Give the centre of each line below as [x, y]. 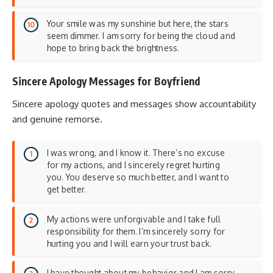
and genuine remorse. [57, 119]
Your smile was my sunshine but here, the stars [137, 23]
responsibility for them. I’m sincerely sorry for [136, 231]
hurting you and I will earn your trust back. [129, 243]
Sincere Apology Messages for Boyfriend [106, 81]
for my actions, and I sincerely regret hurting [133, 165]
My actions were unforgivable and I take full [134, 219]
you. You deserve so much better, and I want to [138, 177]
